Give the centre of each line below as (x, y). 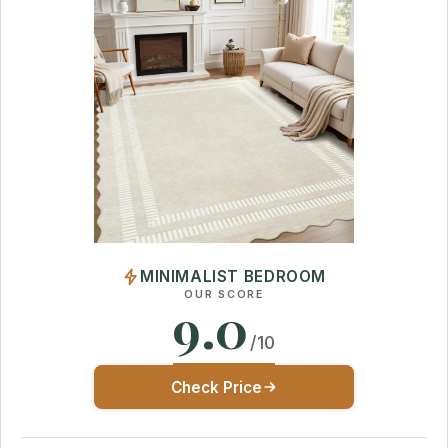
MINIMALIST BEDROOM (233, 277)
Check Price (216, 387)
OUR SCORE (224, 295)
